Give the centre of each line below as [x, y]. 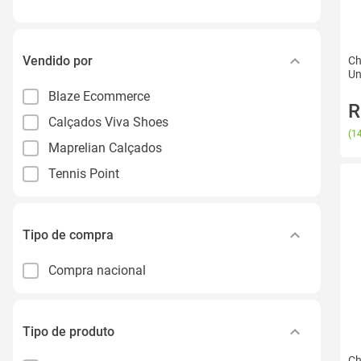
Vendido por [58, 60]
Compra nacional [97, 270]
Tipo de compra [68, 234]
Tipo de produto [68, 331]
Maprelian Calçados [105, 147]
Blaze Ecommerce [99, 96]
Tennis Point [84, 173]
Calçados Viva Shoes [108, 122]
